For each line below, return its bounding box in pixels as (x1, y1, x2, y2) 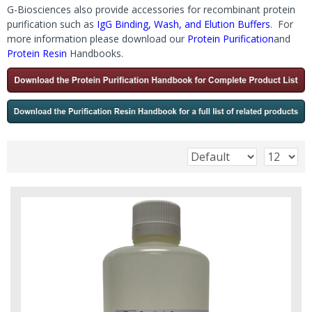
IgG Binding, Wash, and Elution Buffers (97, 17, 270, 31)
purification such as (7, 17, 97, 31)
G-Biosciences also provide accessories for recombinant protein (7, 3, 295, 16)
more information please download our (7, 32, 187, 45)
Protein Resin (7, 47, 67, 60)
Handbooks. (67, 47, 123, 60)
